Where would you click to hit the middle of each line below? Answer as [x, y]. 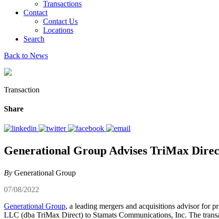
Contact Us [60, 21]
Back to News [26, 55]
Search [34, 39]
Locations [58, 30]
